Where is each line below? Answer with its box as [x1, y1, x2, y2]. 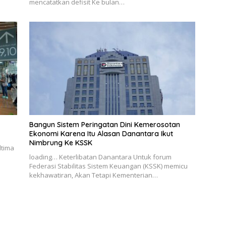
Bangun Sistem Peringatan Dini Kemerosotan [29, 120, 180, 130]
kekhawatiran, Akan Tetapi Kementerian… [29, 171, 158, 180]
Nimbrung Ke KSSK [29, 138, 92, 148]
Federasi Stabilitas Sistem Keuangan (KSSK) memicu [29, 161, 188, 171]
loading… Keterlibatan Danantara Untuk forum [29, 152, 172, 162]
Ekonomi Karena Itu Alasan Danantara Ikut [29, 129, 173, 139]
